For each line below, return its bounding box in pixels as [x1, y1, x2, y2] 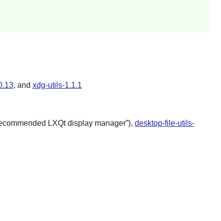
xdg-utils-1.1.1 [32, 80, 82, 89]
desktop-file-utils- [134, 119, 194, 128]
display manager [65, 119, 126, 128]
